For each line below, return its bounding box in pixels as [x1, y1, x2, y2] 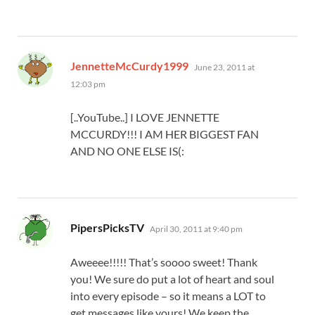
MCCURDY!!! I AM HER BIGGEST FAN [70, 127, 259, 141]
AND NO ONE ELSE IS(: [70, 143, 184, 157]
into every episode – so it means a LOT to [70, 288, 266, 302]
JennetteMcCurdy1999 [70, 58, 188, 72]
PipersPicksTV [70, 220, 144, 234]
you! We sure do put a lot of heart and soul [70, 271, 274, 285]
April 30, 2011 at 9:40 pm [150, 223, 243, 234]
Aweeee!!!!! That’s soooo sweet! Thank [70, 255, 257, 269]
